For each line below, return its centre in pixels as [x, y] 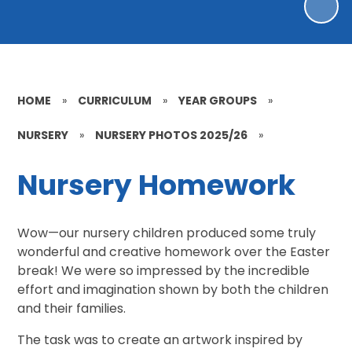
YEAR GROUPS [218, 100]
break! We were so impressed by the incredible [164, 270]
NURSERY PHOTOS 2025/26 [172, 135]
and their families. [72, 308]
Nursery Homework [157, 185]
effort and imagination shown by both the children [173, 289]
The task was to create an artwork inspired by [160, 339]
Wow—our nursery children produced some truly [167, 233]
